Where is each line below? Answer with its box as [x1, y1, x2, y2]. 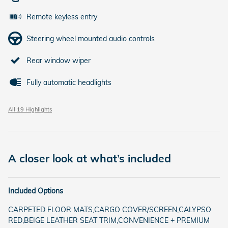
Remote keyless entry [26, 12, 97, 21]
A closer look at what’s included [8, 151, 171, 165]
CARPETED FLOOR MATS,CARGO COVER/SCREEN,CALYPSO [8, 205, 211, 214]
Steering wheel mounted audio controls [26, 34, 155, 43]
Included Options [8, 186, 63, 195]
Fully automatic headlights [26, 77, 111, 87]
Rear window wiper [26, 55, 91, 65]
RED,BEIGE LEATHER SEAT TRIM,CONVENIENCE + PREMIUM [8, 215, 210, 225]
